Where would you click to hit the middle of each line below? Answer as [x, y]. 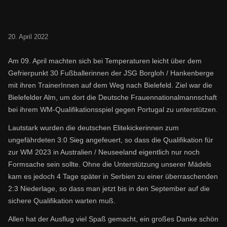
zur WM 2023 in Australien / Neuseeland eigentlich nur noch [104, 152]
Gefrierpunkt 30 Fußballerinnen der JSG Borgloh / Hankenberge [111, 73]
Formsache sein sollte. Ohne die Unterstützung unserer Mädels [110, 164]
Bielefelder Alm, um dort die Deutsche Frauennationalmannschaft [112, 97]
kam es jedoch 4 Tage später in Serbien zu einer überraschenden [113, 176]
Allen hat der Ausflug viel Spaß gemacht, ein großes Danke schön [113, 219]
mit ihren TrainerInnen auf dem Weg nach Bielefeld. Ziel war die [110, 85]
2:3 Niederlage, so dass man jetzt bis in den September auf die [109, 188]
